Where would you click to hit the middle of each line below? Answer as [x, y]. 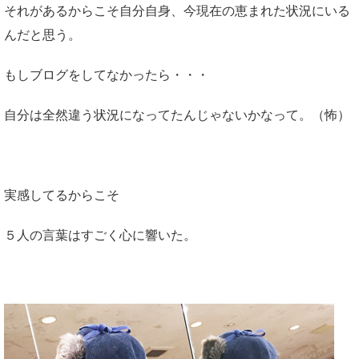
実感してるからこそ [62, 196]
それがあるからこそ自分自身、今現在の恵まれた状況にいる [177, 11]
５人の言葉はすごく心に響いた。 [100, 236]
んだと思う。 [42, 35]
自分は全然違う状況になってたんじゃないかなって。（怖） [177, 115]
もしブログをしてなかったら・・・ [107, 75]
